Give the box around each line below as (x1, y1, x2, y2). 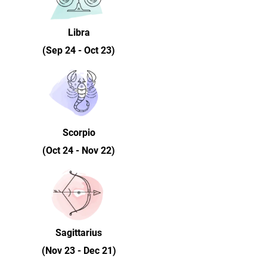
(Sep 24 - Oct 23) (42, 45, 115, 56)
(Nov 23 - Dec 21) (41, 245, 116, 256)
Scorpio (62, 127, 95, 138)
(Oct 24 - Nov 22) (42, 145, 115, 156)
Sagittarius (55, 227, 102, 238)
